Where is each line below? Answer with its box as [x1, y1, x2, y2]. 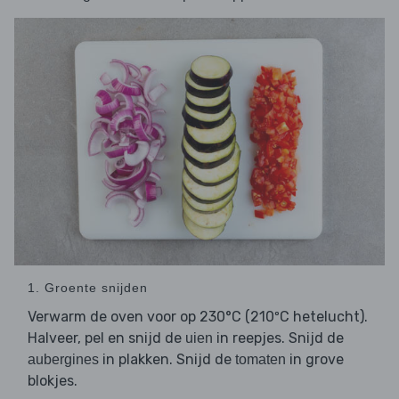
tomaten [235, 351, 286, 367]
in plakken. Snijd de [99, 350, 235, 368]
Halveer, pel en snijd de [28, 329, 185, 346]
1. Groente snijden [28, 280, 148, 295]
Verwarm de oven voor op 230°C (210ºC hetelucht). [28, 307, 368, 325]
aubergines [28, 351, 99, 367]
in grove [286, 350, 344, 368]
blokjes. [28, 371, 77, 389]
